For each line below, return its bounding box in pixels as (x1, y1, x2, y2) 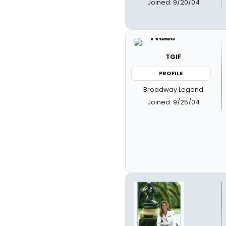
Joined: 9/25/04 (147, 97, 200, 107)
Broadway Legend (143, 84, 204, 94)
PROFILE (159, 69, 183, 77)
